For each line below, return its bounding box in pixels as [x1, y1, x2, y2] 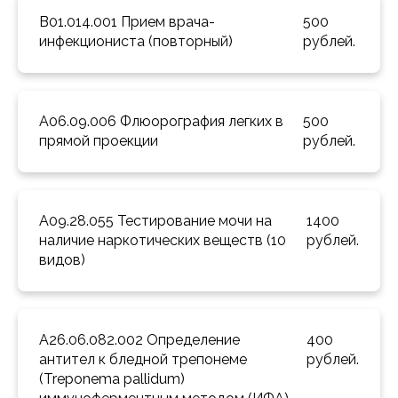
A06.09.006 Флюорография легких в [39, 113, 283, 131]
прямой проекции [39, 132, 162, 150]
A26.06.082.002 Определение [39, 331, 240, 349]
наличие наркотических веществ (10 [39, 232, 286, 250]
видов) [39, 251, 89, 269]
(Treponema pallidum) [39, 370, 185, 388]
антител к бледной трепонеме [39, 351, 247, 369]
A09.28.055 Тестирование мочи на [39, 212, 272, 230]
